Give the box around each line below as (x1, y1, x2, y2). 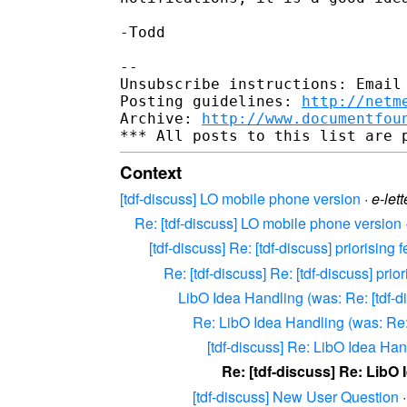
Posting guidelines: (120, 92, 302, 110)
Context (120, 159, 182, 184)
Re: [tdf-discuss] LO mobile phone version (134, 213, 402, 234)
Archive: (120, 109, 202, 127)
